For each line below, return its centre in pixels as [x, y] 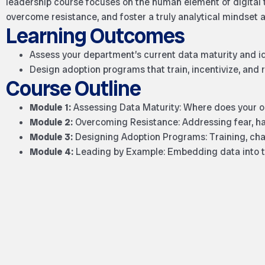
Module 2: [51, 122]
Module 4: [51, 152]
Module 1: [50, 108]
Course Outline [73, 89]
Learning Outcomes [95, 36]
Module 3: [51, 137]
